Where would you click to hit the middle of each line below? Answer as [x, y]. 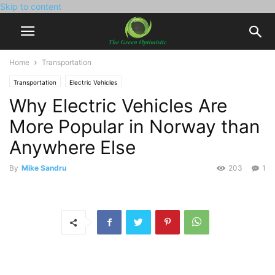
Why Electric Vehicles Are [118, 106]
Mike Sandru [44, 168]
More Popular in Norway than [135, 126]
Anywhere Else [72, 147]
